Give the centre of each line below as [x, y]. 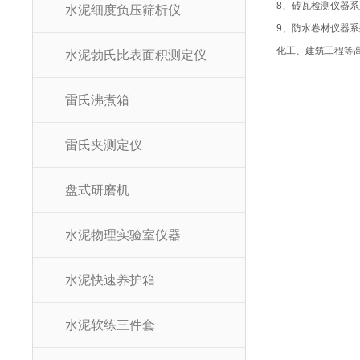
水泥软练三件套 [110, 325]
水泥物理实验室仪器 [123, 235]
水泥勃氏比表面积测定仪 [136, 55]
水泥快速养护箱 [110, 280]
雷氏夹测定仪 [104, 145]
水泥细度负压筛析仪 [123, 10]
